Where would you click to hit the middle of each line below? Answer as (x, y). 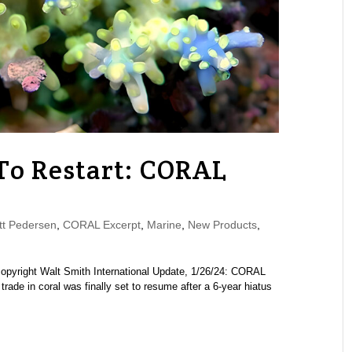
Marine (164, 225)
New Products (222, 225)
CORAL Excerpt (101, 225)
